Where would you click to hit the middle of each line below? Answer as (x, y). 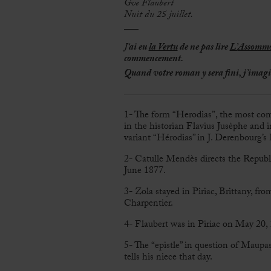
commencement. (153, 60)
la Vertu (163, 48)
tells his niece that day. (168, 258)
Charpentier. (148, 204)
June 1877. (145, 172)
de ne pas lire (204, 48)
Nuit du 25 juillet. (158, 16)
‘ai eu (138, 48)
